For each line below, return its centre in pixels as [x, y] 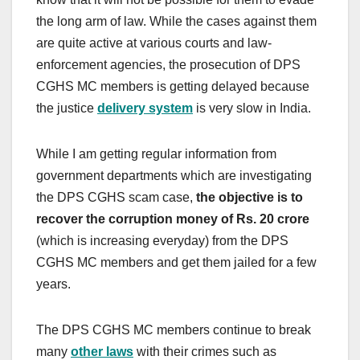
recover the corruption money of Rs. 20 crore [173, 219]
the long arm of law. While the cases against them [176, 22]
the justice [67, 108]
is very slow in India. [252, 108]
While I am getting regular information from [156, 154]
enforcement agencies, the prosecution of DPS [168, 65]
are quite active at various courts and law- [154, 43]
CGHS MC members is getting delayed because [173, 87]
